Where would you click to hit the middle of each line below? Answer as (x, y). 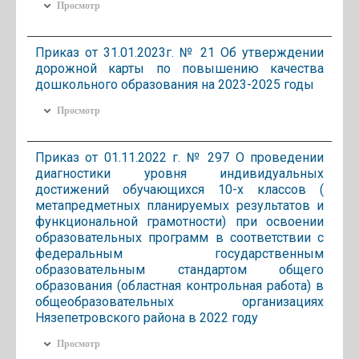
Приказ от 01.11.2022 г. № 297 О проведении (179, 157)
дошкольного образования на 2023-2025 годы (175, 84)
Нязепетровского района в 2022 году (147, 317)
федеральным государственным (179, 253)
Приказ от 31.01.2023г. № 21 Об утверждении (179, 52)
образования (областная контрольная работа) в (179, 285)
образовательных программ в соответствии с (179, 237)
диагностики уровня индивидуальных (179, 173)
